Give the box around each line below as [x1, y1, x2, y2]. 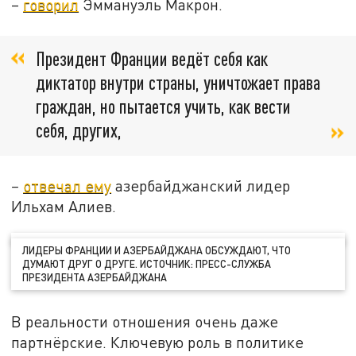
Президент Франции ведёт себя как [36, 46, 268, 70]
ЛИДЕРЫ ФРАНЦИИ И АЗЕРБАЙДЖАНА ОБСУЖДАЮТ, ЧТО [22, 244, 292, 257]
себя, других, [36, 118, 126, 141]
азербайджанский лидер [111, 176, 291, 195]
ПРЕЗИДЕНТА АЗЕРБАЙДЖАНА [22, 271, 168, 284]
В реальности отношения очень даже [11, 312, 279, 331]
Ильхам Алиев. [11, 196, 117, 215]
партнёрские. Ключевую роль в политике [11, 333, 304, 352]
